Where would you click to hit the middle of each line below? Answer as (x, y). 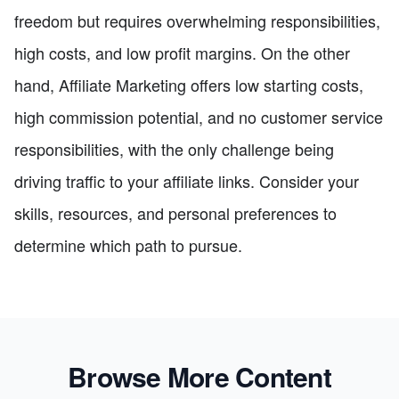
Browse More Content (199, 377)
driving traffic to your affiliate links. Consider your (187, 181)
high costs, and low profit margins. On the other (182, 53)
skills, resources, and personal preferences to (175, 213)
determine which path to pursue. (128, 245)
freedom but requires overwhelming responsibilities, (197, 21)
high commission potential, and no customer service (199, 117)
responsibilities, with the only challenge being (174, 149)
